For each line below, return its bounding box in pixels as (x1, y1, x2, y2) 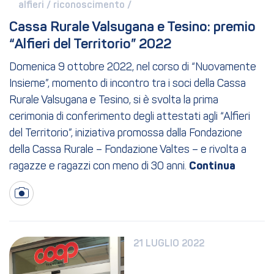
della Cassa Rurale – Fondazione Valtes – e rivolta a (9, 144, 246, 156)
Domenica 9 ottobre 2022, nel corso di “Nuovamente (9, 61, 256, 73)
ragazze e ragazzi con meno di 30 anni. (9, 160, 187, 172)
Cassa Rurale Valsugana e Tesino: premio (9, 20, 256, 34)
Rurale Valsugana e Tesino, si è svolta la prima (9, 94, 218, 106)
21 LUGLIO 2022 (133, 239, 205, 249)
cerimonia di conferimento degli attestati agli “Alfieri (9, 111, 250, 123)
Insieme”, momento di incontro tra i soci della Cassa (9, 78, 246, 90)
